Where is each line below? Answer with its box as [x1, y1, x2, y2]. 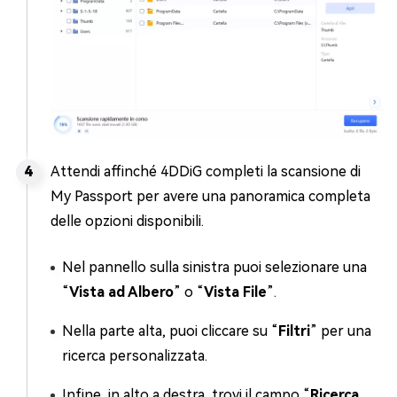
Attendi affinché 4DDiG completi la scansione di [51, 163, 361, 181]
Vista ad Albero [69, 284, 174, 301]
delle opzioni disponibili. [51, 213, 204, 230]
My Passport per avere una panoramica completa [51, 188, 370, 206]
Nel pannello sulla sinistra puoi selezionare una [62, 259, 367, 276]
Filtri [278, 323, 310, 340]
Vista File [204, 284, 267, 301]
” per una [310, 323, 371, 340]
